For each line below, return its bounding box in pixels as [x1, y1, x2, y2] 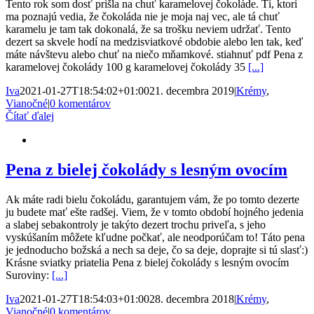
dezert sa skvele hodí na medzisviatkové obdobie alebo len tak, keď [6, 35, 303, 48]
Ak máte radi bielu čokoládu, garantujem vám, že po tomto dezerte [6, 193, 299, 205]
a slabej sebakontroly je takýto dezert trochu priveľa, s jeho [6, 218, 266, 231]
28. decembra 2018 [149, 292, 234, 305]
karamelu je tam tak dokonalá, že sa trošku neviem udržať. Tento [6, 22, 291, 35]
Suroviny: [6, 268, 52, 281]
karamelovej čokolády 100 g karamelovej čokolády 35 [6, 60, 248, 73]
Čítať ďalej [6, 109, 54, 122]
